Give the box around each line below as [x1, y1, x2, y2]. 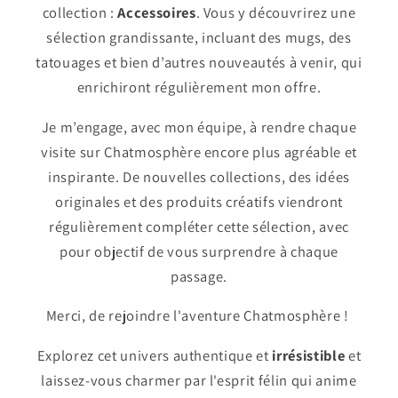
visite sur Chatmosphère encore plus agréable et [40, 141, 358, 162]
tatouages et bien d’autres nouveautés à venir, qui [36, 52, 362, 73]
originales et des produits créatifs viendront [55, 191, 343, 211]
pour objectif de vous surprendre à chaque [59, 241, 339, 261]
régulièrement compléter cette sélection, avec [49, 216, 349, 236]
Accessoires [117, 3, 196, 23]
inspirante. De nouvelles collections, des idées [47, 166, 351, 187]
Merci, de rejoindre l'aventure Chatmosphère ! [45, 306, 353, 326]
